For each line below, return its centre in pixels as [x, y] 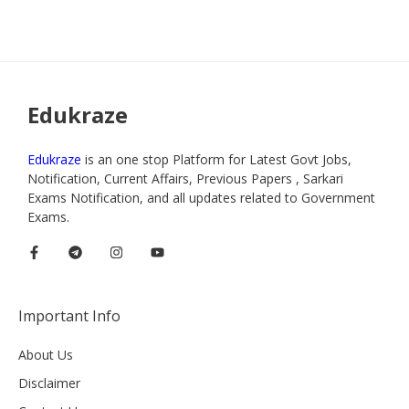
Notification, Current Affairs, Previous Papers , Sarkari [185, 179]
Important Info [69, 316]
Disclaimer [49, 383]
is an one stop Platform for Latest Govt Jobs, [218, 160]
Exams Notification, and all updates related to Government [201, 198]
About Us [46, 355]
